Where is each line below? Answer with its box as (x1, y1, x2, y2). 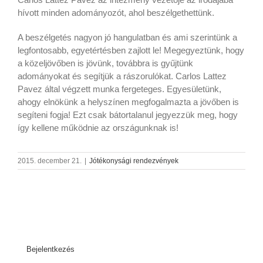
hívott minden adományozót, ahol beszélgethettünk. (18, 8, 214, 18)
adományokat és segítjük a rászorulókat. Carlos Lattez (18, 71, 227, 81)
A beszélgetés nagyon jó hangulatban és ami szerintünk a (18, 32, 237, 42)
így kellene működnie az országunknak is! (18, 123, 178, 133)
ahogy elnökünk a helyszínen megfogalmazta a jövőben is (18, 97, 239, 107)
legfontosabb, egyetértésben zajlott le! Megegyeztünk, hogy (18, 45, 244, 55)
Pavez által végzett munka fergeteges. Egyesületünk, (18, 84, 221, 94)
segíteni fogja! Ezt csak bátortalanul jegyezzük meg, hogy (18, 110, 238, 120)
